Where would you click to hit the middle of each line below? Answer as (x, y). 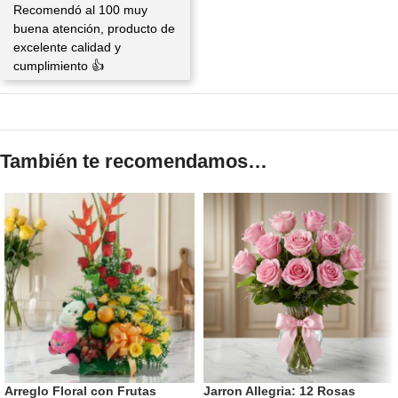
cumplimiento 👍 (59, 65)
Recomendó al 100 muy (80, 9)
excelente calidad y (67, 47)
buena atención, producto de (94, 28)
